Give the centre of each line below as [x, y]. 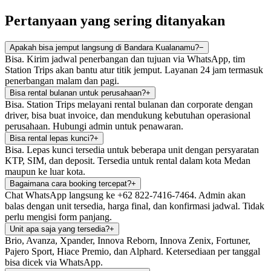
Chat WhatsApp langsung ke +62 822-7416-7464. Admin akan [125, 195]
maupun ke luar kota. [45, 171]
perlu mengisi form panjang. [58, 217]
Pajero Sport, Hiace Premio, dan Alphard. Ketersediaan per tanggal [132, 251]
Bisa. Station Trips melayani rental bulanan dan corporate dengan [129, 104]
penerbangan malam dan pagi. [62, 80]
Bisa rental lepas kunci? [52, 138]
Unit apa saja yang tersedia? [60, 229]
